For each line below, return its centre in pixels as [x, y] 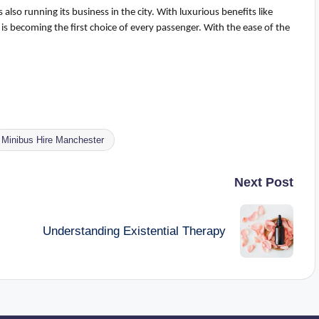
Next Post [263, 183]
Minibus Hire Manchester [53, 140]
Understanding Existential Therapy [134, 231]
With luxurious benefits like [215, 13]
